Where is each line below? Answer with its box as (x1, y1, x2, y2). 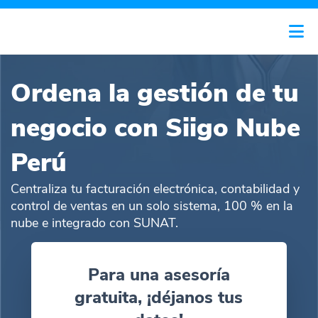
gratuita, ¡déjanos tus (75, 286, 243, 309)
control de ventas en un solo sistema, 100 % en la (11, 197, 293, 214)
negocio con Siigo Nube (11, 111, 300, 146)
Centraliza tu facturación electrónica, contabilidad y (11, 180, 300, 197)
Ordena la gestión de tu (11, 76, 299, 111)
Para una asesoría (87, 263, 230, 286)
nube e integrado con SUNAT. (11, 214, 178, 231)
